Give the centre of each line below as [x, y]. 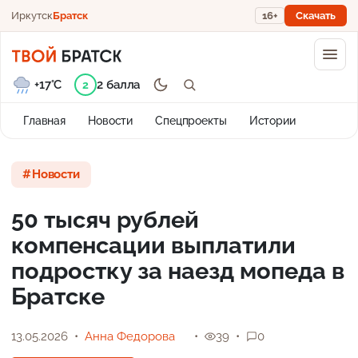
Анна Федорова [130, 336]
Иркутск [32, 16]
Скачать [316, 16]
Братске [58, 296]
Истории [272, 121]
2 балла [119, 84]
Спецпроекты [191, 121]
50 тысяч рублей [105, 220]
